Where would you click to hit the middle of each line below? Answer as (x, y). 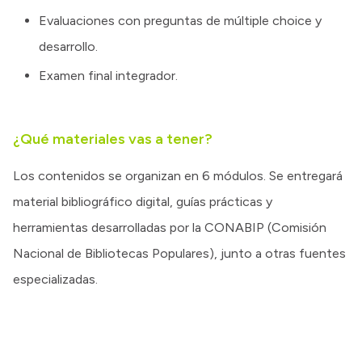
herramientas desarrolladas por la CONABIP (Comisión (170, 227)
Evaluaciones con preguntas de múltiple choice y (180, 20)
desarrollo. (68, 46)
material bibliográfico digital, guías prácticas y (143, 201)
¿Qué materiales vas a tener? (113, 139)
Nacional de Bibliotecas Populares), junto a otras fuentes (179, 253)
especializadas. (55, 279)
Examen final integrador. (108, 75)
